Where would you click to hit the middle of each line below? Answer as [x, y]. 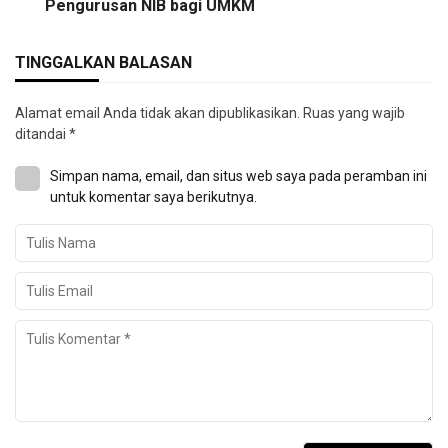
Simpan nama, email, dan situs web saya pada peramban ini [238, 176]
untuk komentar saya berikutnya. [153, 197]
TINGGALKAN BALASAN [103, 63]
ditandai [42, 134]
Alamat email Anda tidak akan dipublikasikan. [157, 113]
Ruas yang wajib [354, 113]
